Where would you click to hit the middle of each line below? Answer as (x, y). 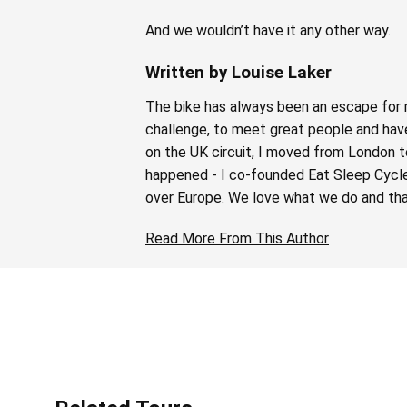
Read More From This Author (237, 238)
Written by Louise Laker (238, 72)
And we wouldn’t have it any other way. (268, 30)
